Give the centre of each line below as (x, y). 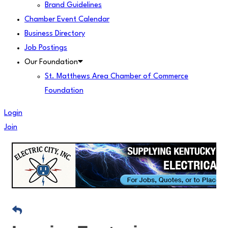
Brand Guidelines (73, 5)
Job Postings (46, 48)
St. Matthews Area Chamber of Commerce (117, 77)
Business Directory (55, 34)
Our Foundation (51, 62)
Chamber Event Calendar (67, 20)
